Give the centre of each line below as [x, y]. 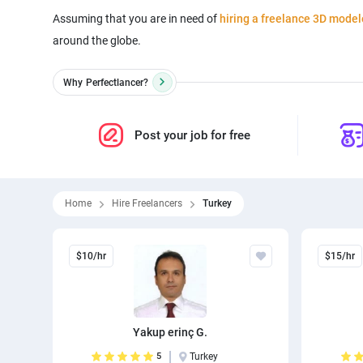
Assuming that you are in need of [136, 19]
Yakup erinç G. [171, 332]
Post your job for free [193, 135]
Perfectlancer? [117, 82]
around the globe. [96, 41]
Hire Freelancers [147, 203]
